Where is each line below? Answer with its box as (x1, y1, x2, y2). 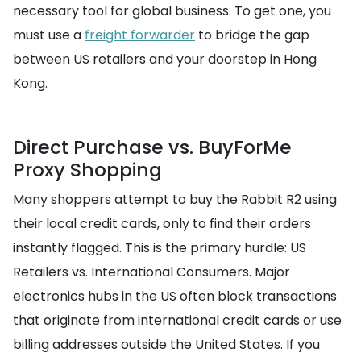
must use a (13, 25, 85, 44)
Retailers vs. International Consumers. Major (13, 262, 290, 281)
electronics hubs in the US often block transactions (13, 286, 337, 305)
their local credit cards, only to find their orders (13, 214, 311, 233)
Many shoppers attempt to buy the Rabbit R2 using (13, 189, 337, 209)
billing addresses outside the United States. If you (13, 334, 320, 354)
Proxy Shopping (13, 156, 162, 183)
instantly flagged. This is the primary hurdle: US (13, 238, 306, 257)
